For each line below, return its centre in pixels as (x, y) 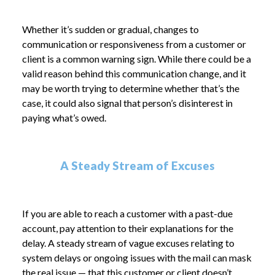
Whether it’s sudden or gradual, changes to (110, 29)
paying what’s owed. (64, 118)
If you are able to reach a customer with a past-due (127, 213)
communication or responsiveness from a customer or (134, 44)
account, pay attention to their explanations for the (127, 228)
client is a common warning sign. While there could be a (136, 59)
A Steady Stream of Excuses (137, 166)
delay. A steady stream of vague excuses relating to (128, 243)
